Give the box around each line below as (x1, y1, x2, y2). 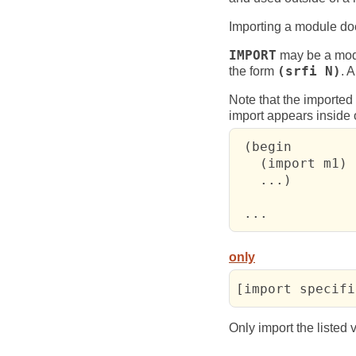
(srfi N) (277, 64, 341, 79)
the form (229, 64, 277, 78)
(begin (236, 138, 292, 154)
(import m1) (236, 155, 348, 171)
